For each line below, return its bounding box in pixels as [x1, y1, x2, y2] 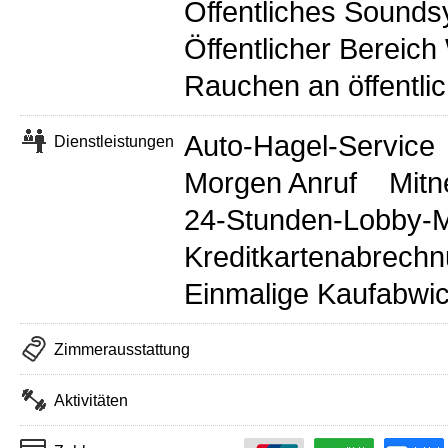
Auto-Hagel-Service [184, 130, 435, 163]
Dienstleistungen [54, 133, 174, 151]
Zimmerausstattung [54, 341, 190, 359]
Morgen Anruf [184, 167, 357, 200]
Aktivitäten [54, 392, 128, 410]
